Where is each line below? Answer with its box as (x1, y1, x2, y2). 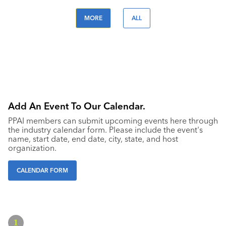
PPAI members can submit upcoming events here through (8, 116, 218, 126)
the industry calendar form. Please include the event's (8, 125, 203, 135)
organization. (8, 143, 56, 153)
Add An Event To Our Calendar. (8, 100, 145, 112)
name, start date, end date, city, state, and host (8, 134, 178, 144)
